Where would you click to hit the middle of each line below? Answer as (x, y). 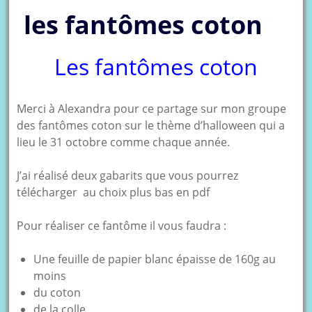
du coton (57, 292)
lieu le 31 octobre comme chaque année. (124, 142)
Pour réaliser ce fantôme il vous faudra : (122, 225)
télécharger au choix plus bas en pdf (114, 192)
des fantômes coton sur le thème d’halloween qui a (151, 125)
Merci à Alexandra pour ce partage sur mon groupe (152, 108)
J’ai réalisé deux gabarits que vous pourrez (128, 175)
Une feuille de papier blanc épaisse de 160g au (155, 259)
